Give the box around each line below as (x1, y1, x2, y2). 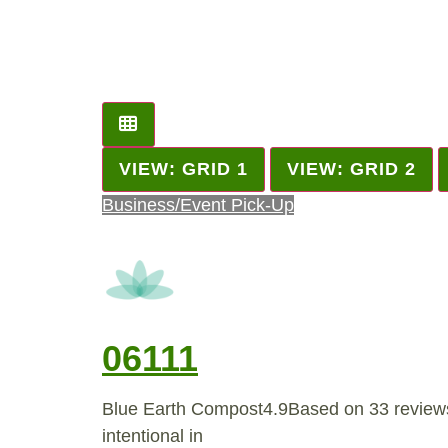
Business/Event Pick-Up (102, 195, 294, 216)
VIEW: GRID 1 (119, 159, 248, 180)
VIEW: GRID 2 (287, 159, 416, 180)
